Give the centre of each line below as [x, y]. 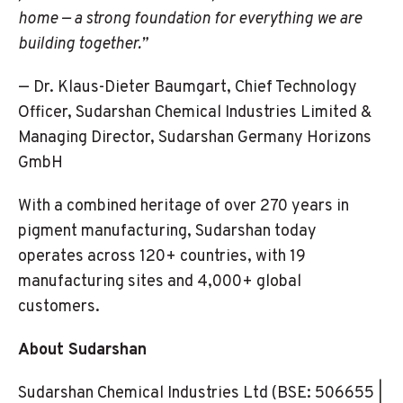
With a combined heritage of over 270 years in [184, 206]
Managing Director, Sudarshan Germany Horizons [195, 138]
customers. [59, 307]
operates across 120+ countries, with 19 [162, 257]
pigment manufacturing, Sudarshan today [167, 232]
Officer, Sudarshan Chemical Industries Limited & [195, 113]
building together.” [83, 45]
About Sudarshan [82, 350]
